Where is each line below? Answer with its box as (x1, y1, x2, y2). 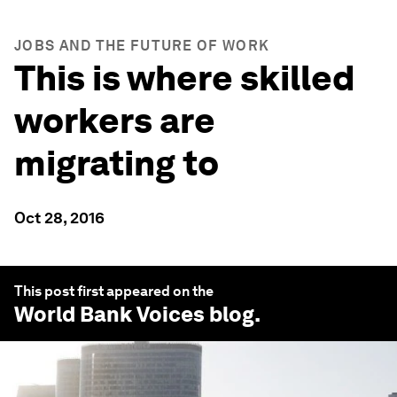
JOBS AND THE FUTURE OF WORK (14, 37, 270, 54)
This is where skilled (14, 57, 355, 99)
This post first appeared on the (14, 283, 214, 300)
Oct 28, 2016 (14, 208, 105, 227)
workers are (14, 99, 215, 142)
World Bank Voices (14, 301, 205, 327)
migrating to (14, 142, 219, 184)
